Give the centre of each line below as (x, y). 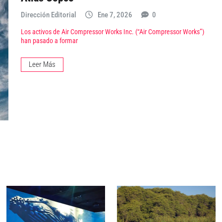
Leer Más (42, 65)
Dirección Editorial (49, 15)
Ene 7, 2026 (115, 15)
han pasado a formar (49, 41)
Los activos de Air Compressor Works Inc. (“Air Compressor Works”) (112, 32)
